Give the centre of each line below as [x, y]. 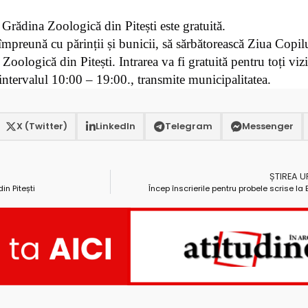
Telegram [188, 126]
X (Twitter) [42, 126]
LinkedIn [115, 126]
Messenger [267, 126]
